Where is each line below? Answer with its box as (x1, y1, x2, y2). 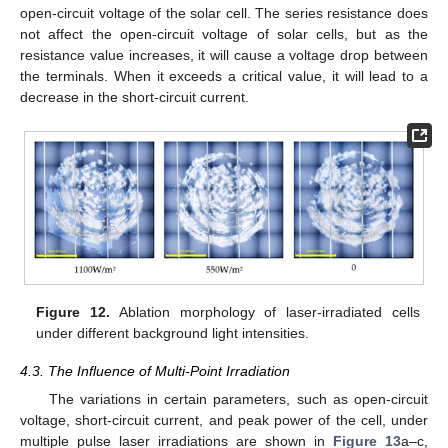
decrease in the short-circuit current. (20, 89, 249, 106)
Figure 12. (36, 303, 111, 320)
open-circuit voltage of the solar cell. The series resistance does (20, 5, 428, 22)
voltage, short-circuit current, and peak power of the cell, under (20, 412, 428, 429)
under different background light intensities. (36, 324, 310, 341)
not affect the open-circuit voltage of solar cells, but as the (20, 26, 428, 43)
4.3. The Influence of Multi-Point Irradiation (20, 363, 290, 380)
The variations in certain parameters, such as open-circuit (48, 391, 428, 408)
